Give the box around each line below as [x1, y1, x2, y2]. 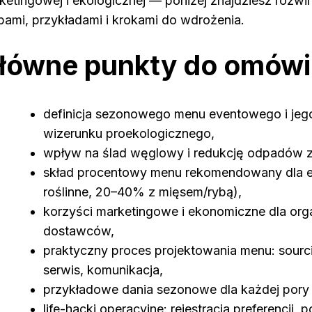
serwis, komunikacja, [43, 263, 163, 278]
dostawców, [43, 224, 114, 239]
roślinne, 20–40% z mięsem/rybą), [43, 185, 242, 200]
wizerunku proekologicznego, [43, 126, 214, 141]
